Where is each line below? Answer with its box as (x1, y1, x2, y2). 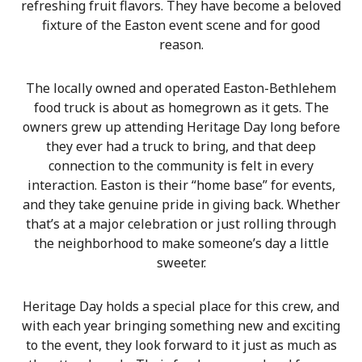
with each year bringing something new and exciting (22, 317, 340, 335)
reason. (158, 36, 204, 54)
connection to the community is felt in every (48, 157, 314, 175)
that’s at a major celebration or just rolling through (26, 215, 336, 234)
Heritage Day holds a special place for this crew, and (23, 297, 339, 316)
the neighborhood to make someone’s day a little (33, 234, 329, 253)
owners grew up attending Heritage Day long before (22, 118, 340, 137)
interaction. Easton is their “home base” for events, (27, 176, 335, 195)
